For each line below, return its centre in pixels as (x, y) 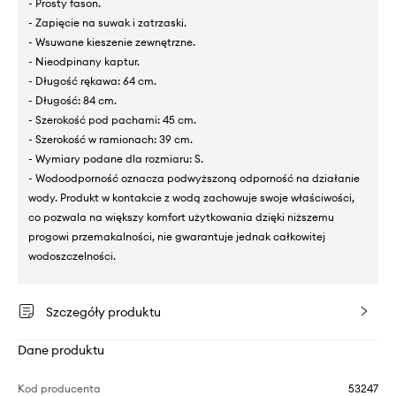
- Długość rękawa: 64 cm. (92, 80)
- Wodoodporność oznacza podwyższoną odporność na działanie (194, 178)
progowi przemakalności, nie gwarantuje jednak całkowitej (177, 236)
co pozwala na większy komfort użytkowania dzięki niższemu (181, 217)
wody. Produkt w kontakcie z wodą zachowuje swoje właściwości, (191, 197)
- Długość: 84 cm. (72, 100)
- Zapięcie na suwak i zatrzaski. (107, 22)
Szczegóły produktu (103, 312)
